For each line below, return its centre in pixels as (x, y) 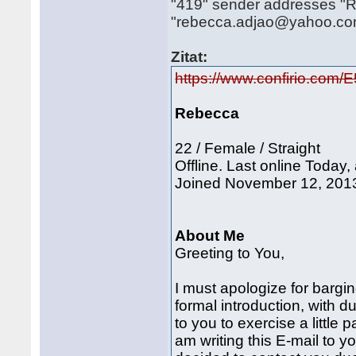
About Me (210, 236)
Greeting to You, (230, 253)
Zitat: (190, 57)
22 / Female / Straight (250, 148)
